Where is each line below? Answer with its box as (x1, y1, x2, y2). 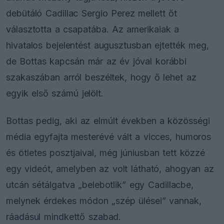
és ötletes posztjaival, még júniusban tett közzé (6, 147, 205, 158)
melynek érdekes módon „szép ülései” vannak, (6, 195, 201, 206)
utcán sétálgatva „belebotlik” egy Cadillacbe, (6, 179, 194, 190)
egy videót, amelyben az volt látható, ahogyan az (6, 163, 214, 174)
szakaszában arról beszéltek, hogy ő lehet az (6, 71, 196, 82)
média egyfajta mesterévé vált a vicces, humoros (6, 131, 211, 142)
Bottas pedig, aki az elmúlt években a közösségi (6, 115, 210, 126)
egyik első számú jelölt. (6, 87, 104, 98)
